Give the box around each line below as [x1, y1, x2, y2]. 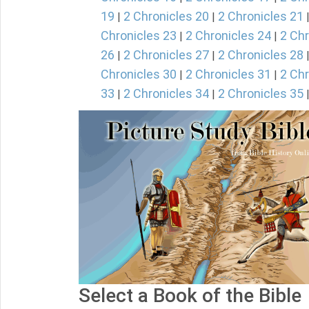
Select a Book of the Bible [79, 284, 301, 308]
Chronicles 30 [101, 67, 177, 81]
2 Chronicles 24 [186, 28, 271, 43]
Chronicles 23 [101, 28, 177, 43]
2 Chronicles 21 [218, 9, 303, 23]
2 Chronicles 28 [218, 48, 303, 62]
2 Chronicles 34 [123, 86, 209, 101]
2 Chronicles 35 [218, 86, 303, 101]
